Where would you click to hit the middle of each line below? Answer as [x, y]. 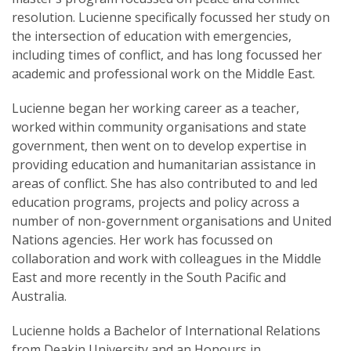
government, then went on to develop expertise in [159, 146]
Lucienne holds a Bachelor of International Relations [166, 331]
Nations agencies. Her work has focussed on [142, 240]
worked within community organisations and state [159, 127]
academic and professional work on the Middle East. [163, 74]
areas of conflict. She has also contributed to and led [165, 183]
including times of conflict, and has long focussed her [167, 55]
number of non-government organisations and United [172, 221]
